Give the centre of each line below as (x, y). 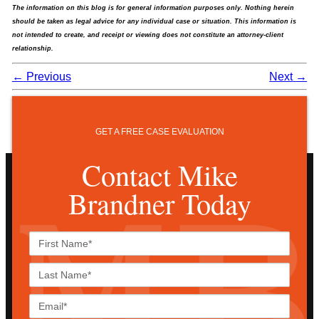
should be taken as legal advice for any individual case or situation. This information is (154, 22)
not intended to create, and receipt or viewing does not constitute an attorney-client (147, 35)
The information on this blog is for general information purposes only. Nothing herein (153, 8)
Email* (176, 300)
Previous (48, 76)
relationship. (32, 49)
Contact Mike (159, 175)
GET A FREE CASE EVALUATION (159, 131)
